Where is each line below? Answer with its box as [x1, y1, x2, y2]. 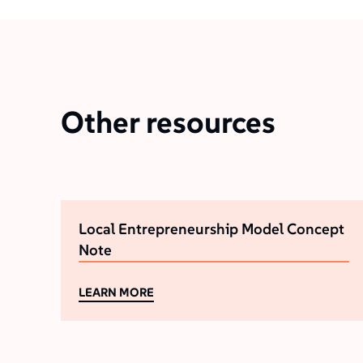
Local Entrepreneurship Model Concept [78, 219, 344, 238]
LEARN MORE [84, 284, 154, 300]
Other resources [60, 102, 275, 141]
